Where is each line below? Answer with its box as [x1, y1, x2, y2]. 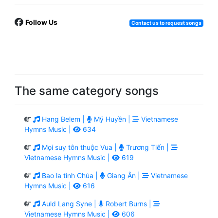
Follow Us [25, 18, 57, 26]
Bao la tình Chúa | [40, 171, 100, 180]
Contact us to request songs [131, 19, 201, 26]
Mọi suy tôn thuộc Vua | [40, 143, 119, 151]
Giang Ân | [105, 171, 142, 180]
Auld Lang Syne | [40, 199, 98, 208]
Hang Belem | [40, 114, 87, 123]
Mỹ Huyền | [92, 114, 132, 123]
